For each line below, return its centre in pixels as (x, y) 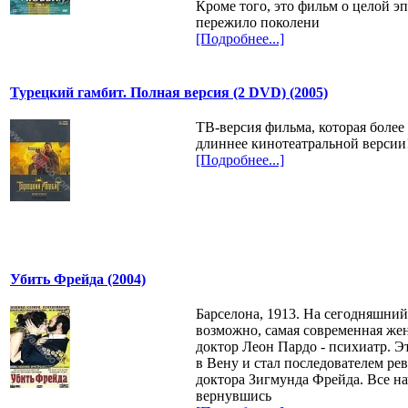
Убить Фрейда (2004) (78, 279)
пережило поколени (257, 23)
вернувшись (233, 395)
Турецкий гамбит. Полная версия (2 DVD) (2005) (169, 93)
